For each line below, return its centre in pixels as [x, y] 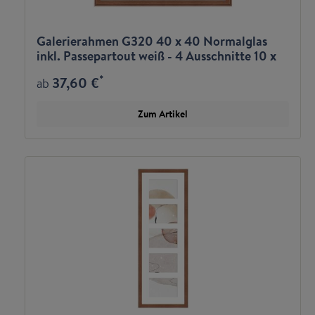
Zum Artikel [163, 114]
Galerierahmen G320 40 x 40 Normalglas [152, 41]
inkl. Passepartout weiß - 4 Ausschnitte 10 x [156, 56]
